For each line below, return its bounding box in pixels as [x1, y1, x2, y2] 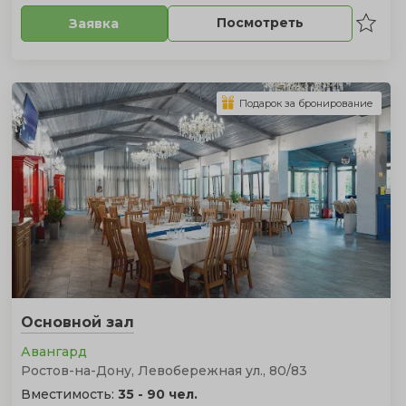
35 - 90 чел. [117, 385, 198, 402]
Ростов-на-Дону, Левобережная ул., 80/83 [20, 362, 307, 379]
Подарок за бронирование [238, 96, 373, 110]
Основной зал [20, 313, 134, 331]
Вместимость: [20, 385, 118, 402]
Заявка [69, 14, 120, 32]
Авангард [20, 343, 87, 360]
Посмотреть [216, 14, 304, 31]
